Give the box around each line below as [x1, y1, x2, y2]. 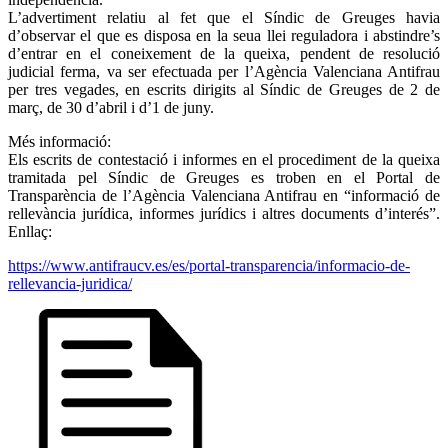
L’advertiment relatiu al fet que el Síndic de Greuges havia [8, 9, 440, 27]
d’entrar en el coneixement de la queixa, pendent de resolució [8, 45, 440, 63]
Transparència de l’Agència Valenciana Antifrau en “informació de [8, 187, 440, 205]
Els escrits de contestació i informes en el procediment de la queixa [8, 151, 440, 169]
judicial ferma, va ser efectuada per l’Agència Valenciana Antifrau [8, 63, 440, 81]
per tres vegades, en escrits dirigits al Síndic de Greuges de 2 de [8, 81, 440, 99]
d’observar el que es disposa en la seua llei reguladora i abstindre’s [8, 27, 440, 45]
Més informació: [8, 133, 111, 151]
